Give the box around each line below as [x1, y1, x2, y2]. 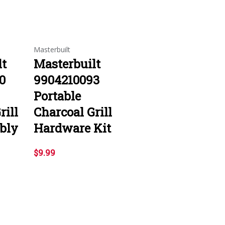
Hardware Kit [34, 120, 111, 136]
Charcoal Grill [34, 103, 112, 120]
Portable [34, 87, 81, 104]
